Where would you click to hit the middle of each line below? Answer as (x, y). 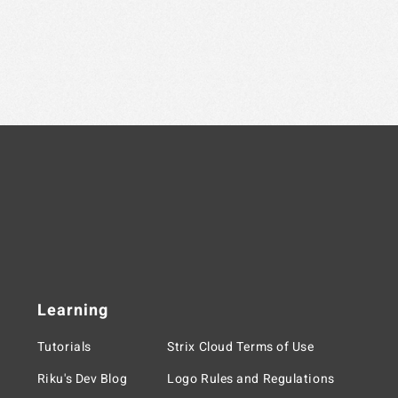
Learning (72, 311)
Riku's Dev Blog (82, 379)
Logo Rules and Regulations (251, 379)
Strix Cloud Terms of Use (241, 347)
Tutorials (64, 347)
